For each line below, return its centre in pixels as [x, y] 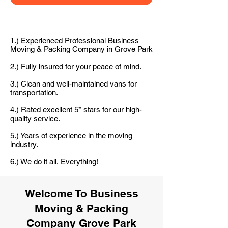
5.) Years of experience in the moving [71, 136]
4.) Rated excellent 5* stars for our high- [76, 110]
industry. [24, 144]
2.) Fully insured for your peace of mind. [76, 66]
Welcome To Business [81, 194]
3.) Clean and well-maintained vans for [74, 84]
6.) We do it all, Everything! [54, 162]
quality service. [35, 118]
